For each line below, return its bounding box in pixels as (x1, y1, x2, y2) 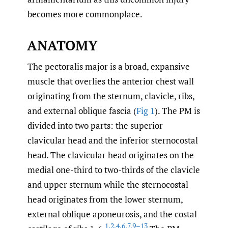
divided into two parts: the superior (27, 120, 163, 132)
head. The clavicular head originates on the (27, 149, 194, 161)
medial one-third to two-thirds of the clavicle (27, 164, 200, 176)
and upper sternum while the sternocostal (27, 179, 188, 191)
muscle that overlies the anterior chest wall (27, 75, 194, 88)
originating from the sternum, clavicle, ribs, (27, 90, 194, 102)
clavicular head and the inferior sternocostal (27, 134, 198, 147)
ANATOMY (26, 36, 98, 55)
